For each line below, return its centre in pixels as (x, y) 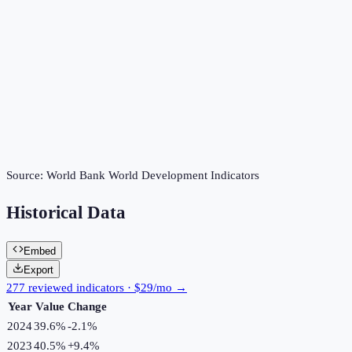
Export (38, 269)
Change (87, 306)
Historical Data (66, 213)
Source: (26, 176)
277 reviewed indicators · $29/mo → (97, 287)
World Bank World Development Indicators (153, 176)
